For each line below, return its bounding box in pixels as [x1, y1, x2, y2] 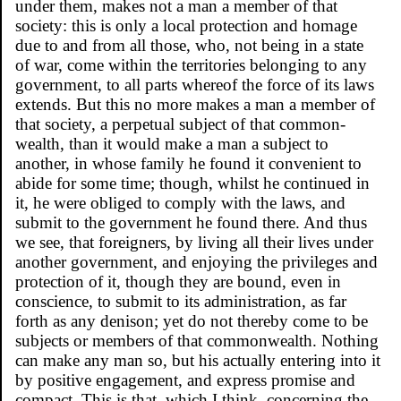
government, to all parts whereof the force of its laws [15, 74, 374, 94]
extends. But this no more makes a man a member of [15, 94, 375, 114]
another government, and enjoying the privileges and [15, 252, 378, 271]
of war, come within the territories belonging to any [15, 55, 367, 74]
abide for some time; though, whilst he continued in [15, 173, 370, 192]
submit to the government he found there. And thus [15, 212, 367, 232]
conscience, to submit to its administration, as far [15, 291, 346, 311]
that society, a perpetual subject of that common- [15, 114, 346, 133]
